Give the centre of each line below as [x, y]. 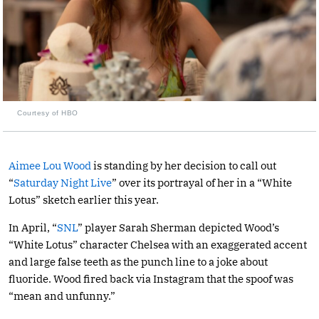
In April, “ [33, 227]
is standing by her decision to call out [184, 165]
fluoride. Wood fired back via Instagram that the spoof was [151, 278]
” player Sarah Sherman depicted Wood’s [178, 227]
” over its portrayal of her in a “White [202, 182]
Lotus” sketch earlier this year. [84, 199]
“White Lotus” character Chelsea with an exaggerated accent [158, 244]
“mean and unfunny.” [62, 296]
